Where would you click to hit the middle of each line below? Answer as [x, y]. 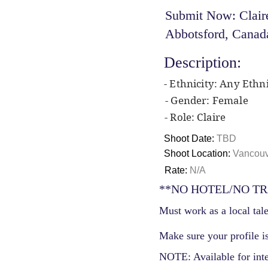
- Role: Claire [195, 117]
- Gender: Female [207, 100]
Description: [202, 63]
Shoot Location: [198, 153]
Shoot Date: [190, 138]
